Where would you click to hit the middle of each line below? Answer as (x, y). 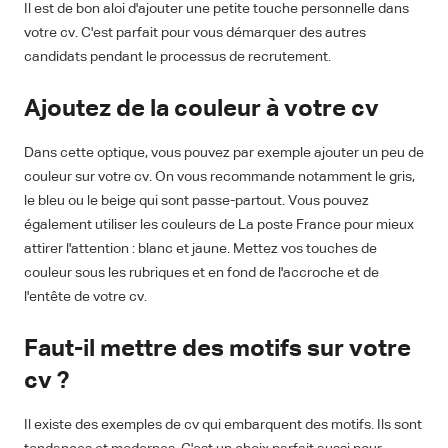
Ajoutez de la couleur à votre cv (201, 109)
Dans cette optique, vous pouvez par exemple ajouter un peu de (224, 153)
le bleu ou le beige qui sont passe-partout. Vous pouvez (196, 201)
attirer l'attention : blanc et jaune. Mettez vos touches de (200, 249)
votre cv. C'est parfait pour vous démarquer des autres (195, 33)
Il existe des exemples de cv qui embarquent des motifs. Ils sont (223, 425)
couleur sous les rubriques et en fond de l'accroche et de (201, 273)
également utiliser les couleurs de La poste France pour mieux (219, 225)
